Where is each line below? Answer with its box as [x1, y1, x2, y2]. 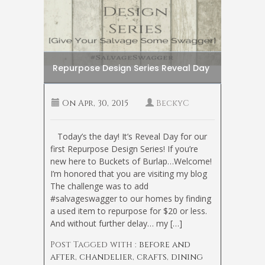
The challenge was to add [50, 180, 148, 192]
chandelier [79, 251, 132, 263]
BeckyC [156, 97, 189, 109]
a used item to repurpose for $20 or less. [50, 205, 207, 216]
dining [171, 251, 203, 263]
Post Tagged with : [50, 238, 139, 250]
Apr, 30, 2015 [76, 97, 128, 109]
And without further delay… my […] [50, 217, 182, 229]
